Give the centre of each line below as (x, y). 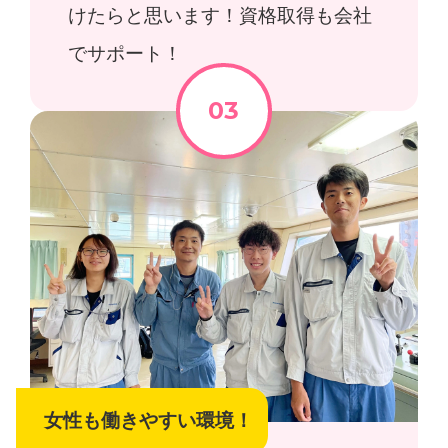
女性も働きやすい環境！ (149, 421)
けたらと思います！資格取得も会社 (220, 15)
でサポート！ (125, 53)
